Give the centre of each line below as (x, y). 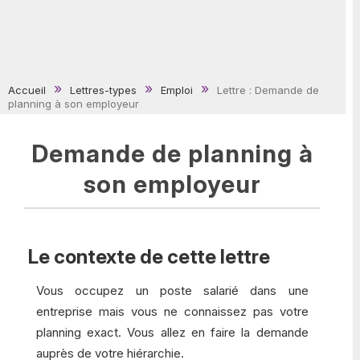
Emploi (177, 90)
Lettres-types (103, 90)
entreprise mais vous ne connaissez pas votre (172, 311)
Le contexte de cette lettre (149, 257)
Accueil (27, 90)
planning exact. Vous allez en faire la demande (172, 332)
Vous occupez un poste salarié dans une (172, 290)
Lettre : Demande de (268, 90)
